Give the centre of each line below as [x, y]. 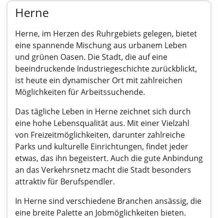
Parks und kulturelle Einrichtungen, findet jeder [102, 146]
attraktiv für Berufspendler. [65, 182]
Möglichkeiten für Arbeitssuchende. [80, 92]
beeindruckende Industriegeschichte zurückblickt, [106, 69]
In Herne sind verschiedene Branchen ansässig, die [108, 201]
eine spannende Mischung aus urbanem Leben [101, 45]
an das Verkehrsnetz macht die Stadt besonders [103, 170]
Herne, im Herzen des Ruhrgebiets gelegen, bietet [106, 34]
